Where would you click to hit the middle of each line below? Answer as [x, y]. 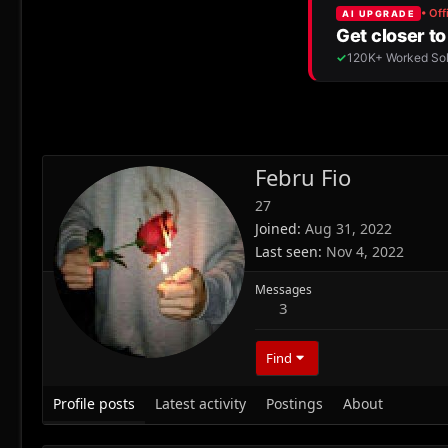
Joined [276, 229]
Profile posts [94, 404]
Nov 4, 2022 [365, 252]
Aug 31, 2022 [348, 229]
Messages [283, 290]
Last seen [286, 252]
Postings [294, 404]
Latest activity [200, 404]
